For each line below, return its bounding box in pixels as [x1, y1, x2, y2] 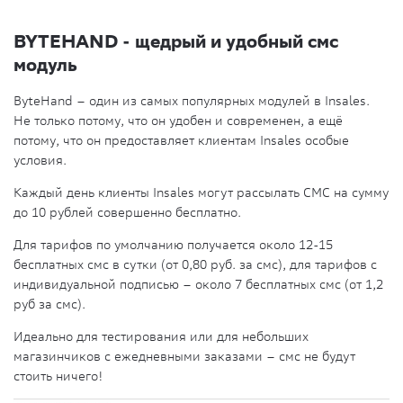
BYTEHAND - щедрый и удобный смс [13, 30, 338, 51]
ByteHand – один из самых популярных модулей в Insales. [13, 93, 370, 110]
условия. [13, 152, 67, 169]
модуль [13, 53, 77, 75]
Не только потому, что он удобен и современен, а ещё [13, 112, 343, 130]
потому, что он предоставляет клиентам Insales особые [13, 132, 349, 149]
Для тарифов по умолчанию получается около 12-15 [13, 237, 333, 254]
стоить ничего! [13, 368, 103, 385]
